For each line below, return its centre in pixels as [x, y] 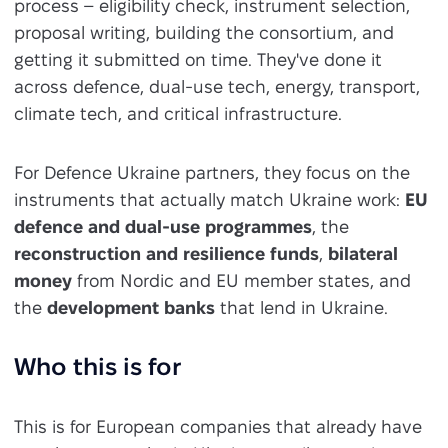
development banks [130, 308]
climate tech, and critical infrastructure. [177, 114]
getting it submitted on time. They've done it [197, 60]
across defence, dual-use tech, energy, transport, [216, 87]
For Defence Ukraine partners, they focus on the [211, 173]
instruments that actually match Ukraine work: [209, 200]
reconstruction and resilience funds [166, 254]
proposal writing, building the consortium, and [203, 33]
